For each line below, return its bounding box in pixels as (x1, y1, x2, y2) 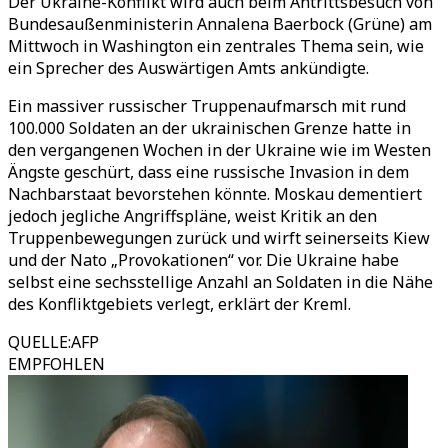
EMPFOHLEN (8, 353, 105, 375)
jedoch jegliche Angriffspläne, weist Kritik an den (8, 205, 377, 227)
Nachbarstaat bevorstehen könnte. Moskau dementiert (8, 183, 422, 205)
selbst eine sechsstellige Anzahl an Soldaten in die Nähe (8, 271, 433, 293)
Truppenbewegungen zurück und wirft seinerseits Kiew (8, 227, 430, 249)
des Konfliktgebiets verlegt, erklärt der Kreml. (8, 293, 351, 315)
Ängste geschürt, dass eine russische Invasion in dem (8, 161, 409, 183)
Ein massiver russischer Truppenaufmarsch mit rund (8, 95, 406, 117)
